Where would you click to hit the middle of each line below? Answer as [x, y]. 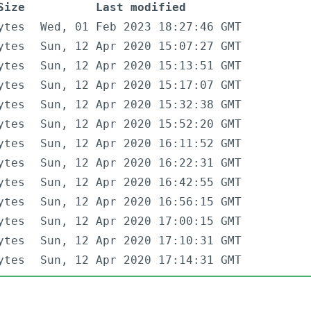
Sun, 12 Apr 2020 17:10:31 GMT [141, 241]
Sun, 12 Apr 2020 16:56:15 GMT [141, 202]
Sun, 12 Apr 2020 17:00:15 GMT [141, 221]
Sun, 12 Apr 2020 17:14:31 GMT [141, 260]
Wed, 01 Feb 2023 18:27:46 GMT [141, 27]
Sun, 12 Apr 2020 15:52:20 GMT [141, 124]
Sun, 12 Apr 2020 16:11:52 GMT [141, 144]
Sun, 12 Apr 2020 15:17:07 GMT [141, 85]
